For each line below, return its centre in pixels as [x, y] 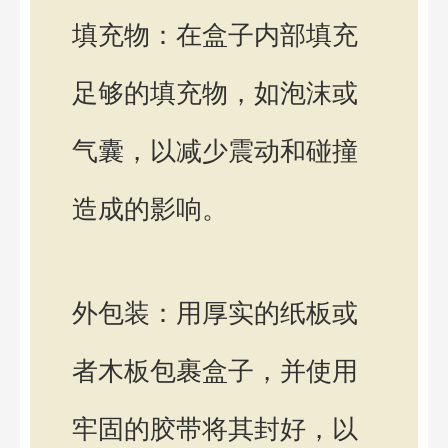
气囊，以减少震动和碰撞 [215, 151]
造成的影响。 [150, 209]
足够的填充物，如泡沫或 [215, 93]
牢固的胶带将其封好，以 [215, 428]
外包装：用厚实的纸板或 [215, 312]
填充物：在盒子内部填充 [215, 35]
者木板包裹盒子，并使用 [215, 370]
